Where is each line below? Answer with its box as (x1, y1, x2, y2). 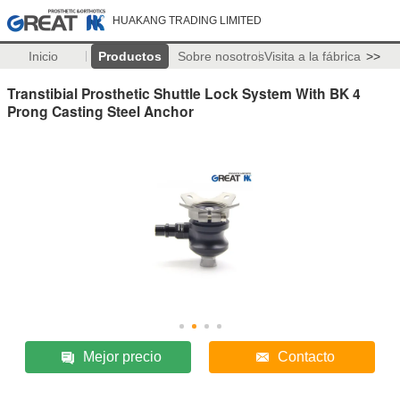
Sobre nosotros (177, 49, 264, 63)
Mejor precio (83, 348, 162, 364)
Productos (97, 49, 162, 63)
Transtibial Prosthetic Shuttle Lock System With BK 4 (7, 82, 361, 104)
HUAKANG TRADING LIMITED (112, 14, 262, 27)
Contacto (277, 348, 335, 364)
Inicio (28, 49, 58, 63)
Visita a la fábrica (263, 49, 361, 63)
